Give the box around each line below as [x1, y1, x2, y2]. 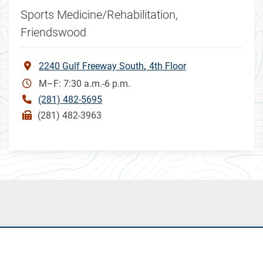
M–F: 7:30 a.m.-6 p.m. [39, 77, 131, 89]
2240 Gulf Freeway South [39, 60, 144, 72]
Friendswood [21, 25, 87, 39]
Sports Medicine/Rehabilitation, [21, 7, 178, 22]
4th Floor [149, 60, 187, 72]
